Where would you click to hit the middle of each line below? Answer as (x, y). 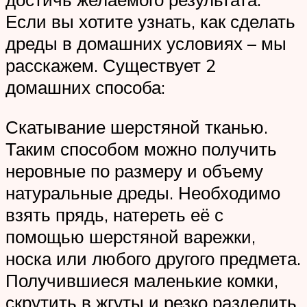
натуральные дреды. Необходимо (143, 192)
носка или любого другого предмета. (153, 258)
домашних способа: (85, 87)
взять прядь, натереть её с (114, 214)
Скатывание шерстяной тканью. (137, 126)
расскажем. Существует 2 (111, 65)
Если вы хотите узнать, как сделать (150, 22)
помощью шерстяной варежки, (131, 236)
